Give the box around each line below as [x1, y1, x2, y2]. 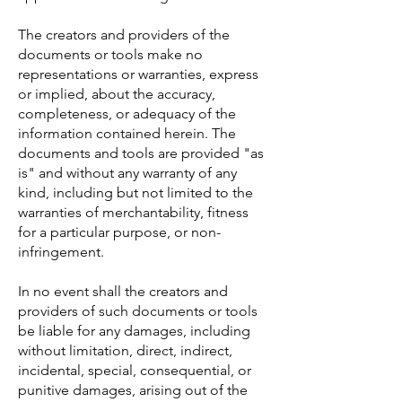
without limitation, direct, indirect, [18, 342, 232, 359]
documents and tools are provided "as [18, 144, 264, 162]
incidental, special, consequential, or [18, 362, 251, 379]
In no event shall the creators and [18, 283, 228, 300]
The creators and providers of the [18, 26, 230, 43]
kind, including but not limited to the [18, 184, 253, 201]
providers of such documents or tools [18, 302, 258, 319]
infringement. [18, 243, 104, 260]
